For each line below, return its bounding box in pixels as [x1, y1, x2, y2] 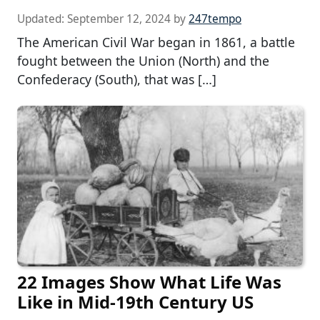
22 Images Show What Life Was [17, 270, 281, 294]
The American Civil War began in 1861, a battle [17, 34, 295, 51]
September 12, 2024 [67, 11, 171, 27]
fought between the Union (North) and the [17, 52, 269, 70]
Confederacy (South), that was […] [17, 71, 216, 89]
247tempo [189, 11, 241, 27]
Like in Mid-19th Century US [17, 290, 254, 314]
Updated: [17, 11, 67, 27]
